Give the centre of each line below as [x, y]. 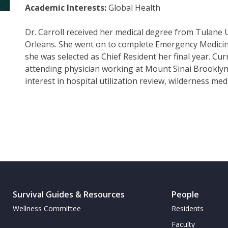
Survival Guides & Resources [69, 195]
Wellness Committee [47, 209]
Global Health [134, 8]
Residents [187, 209]
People [185, 195]
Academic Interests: [66, 8]
